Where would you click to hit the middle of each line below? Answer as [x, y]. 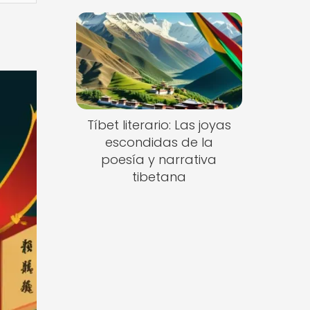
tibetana [159, 177]
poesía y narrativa [159, 160]
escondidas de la [159, 143]
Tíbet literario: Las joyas [159, 125]
